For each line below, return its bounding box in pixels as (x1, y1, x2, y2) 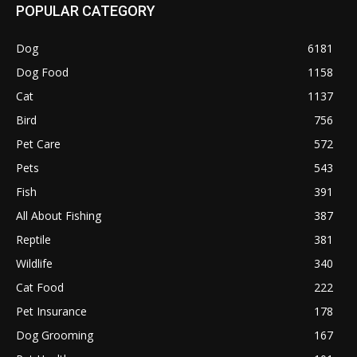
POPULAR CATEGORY (16, 2, 155, 20)
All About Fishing (16, 208, 101, 224)
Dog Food (16, 65, 69, 80)
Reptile (16, 232, 51, 248)
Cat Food (16, 280, 64, 296)
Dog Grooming (16, 328, 93, 343)
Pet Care (16, 136, 61, 152)
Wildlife (16, 256, 53, 272)
